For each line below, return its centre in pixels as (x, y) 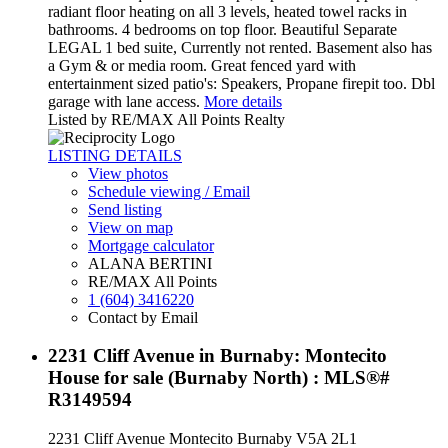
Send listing (125, 209)
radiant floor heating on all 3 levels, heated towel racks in (227, 11)
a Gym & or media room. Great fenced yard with (202, 65)
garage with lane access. (124, 101)
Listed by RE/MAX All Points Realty (166, 119)
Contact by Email (143, 317)
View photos (128, 173)
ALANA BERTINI (150, 263)
